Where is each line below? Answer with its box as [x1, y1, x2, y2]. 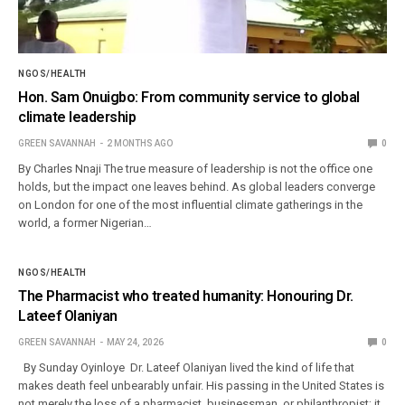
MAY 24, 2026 [107, 337, 164, 348]
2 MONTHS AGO [107, 138, 173, 149]
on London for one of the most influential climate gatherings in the [18, 198, 363, 212]
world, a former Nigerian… [18, 216, 153, 231]
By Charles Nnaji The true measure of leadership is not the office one [18, 162, 373, 176]
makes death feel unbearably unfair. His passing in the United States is [18, 379, 385, 393]
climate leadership [18, 108, 137, 127]
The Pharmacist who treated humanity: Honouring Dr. [18, 287, 353, 306]
